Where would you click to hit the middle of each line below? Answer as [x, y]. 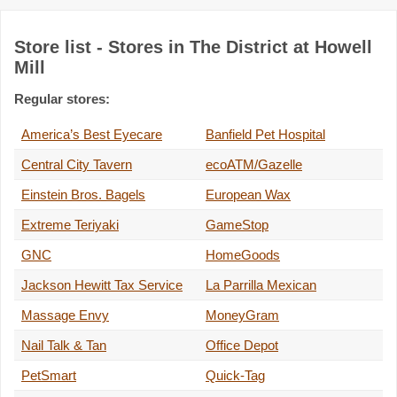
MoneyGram [242, 315]
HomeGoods [243, 255]
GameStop [237, 225]
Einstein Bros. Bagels [83, 195]
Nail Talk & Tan [64, 346]
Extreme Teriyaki [70, 225]
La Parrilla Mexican [261, 285]
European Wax [248, 195]
